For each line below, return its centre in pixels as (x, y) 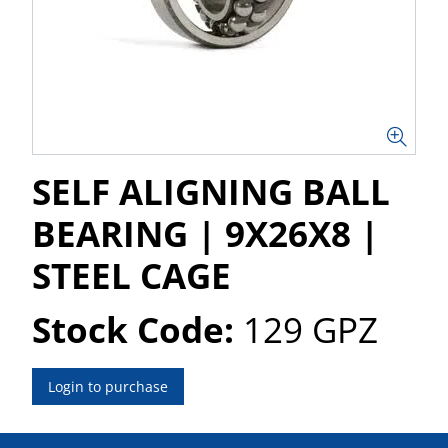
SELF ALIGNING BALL (211, 191)
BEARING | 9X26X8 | (205, 233)
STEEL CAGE (131, 275)
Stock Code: (133, 329)
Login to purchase (108, 386)
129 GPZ (310, 329)
